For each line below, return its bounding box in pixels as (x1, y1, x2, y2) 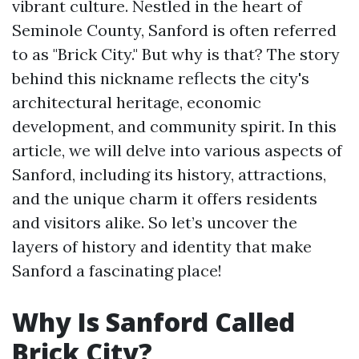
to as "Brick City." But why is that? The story (12, 44, 340, 64)
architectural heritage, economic (12, 92, 261, 112)
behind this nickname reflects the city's (12, 68, 309, 88)
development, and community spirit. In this (12, 116, 337, 136)
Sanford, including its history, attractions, (12, 164, 326, 184)
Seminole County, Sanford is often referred (12, 20, 337, 40)
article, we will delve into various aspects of (12, 140, 342, 160)
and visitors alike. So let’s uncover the (12, 212, 297, 232)
